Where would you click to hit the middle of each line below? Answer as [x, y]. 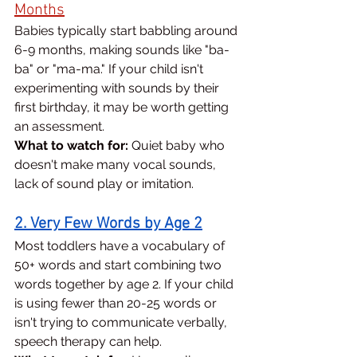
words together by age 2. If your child [126, 284]
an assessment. [59, 127]
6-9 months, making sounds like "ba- [122, 50]
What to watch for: [71, 146]
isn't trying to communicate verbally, [122, 323]
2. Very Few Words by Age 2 [108, 224]
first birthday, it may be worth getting [123, 108]
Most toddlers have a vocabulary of [121, 246]
